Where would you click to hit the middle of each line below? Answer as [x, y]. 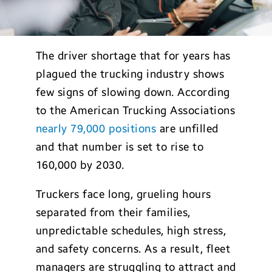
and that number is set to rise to [120, 147]
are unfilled [187, 129]
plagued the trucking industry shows [130, 74]
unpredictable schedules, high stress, [131, 231]
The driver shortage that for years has [133, 56]
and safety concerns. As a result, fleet [133, 249]
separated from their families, [113, 212]
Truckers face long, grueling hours [123, 194]
